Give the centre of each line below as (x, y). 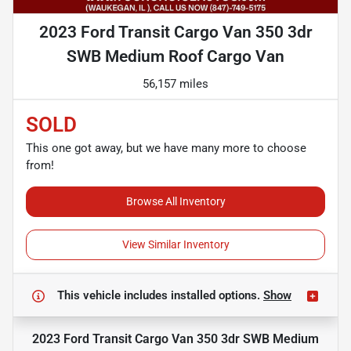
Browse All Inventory (175, 202)
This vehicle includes (114, 296)
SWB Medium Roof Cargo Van (175, 57)
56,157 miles (175, 84)
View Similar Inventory (175, 245)
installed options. (217, 296)
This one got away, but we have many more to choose (166, 148)
